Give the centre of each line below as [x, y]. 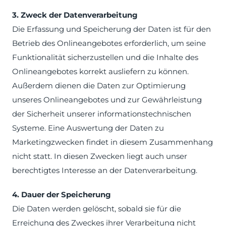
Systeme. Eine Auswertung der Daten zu [88, 128]
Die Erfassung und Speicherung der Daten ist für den [111, 29]
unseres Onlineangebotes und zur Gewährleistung [107, 100]
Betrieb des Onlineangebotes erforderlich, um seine [109, 43]
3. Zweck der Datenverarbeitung [75, 15]
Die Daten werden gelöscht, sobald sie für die [97, 209]
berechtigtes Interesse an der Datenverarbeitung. [105, 170]
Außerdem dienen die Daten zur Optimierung [99, 86]
